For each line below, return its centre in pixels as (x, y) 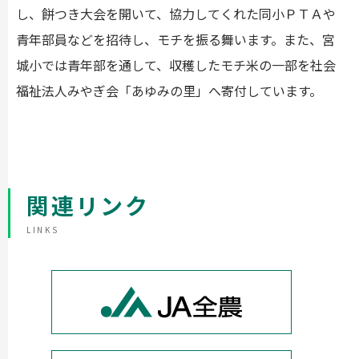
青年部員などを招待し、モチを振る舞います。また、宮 (175, 39)
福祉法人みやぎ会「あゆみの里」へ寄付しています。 (169, 90)
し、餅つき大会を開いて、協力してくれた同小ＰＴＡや (176, 13)
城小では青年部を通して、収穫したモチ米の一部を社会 (176, 65)
